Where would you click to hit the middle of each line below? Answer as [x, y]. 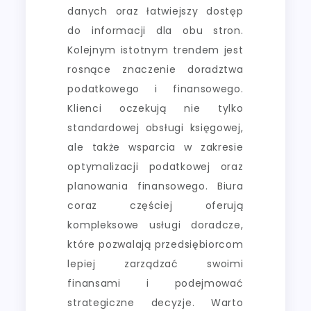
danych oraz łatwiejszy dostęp [155, 11]
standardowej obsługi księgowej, [155, 128]
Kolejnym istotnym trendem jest [155, 50]
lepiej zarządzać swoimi [155, 264]
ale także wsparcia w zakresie [155, 148]
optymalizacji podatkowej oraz [155, 167]
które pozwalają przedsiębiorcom [155, 245]
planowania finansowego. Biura [155, 186]
